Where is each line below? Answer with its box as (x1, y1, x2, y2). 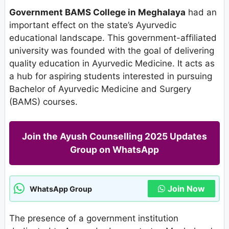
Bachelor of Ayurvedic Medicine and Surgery (9, 83, 191, 94)
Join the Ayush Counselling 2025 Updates (22, 131, 207, 142)
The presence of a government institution (9, 213, 178, 224)
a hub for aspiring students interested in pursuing (9, 71, 212, 81)
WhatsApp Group (30, 184, 92, 193)
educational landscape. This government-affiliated (9, 32, 217, 43)
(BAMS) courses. (9, 96, 78, 107)
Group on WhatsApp (70, 144, 159, 155)
